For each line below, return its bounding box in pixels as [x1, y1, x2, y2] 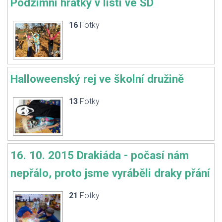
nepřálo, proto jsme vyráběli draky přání [10, 166, 210, 179]
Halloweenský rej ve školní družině [10, 72, 184, 85]
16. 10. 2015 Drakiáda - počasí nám [10, 149, 189, 162]
